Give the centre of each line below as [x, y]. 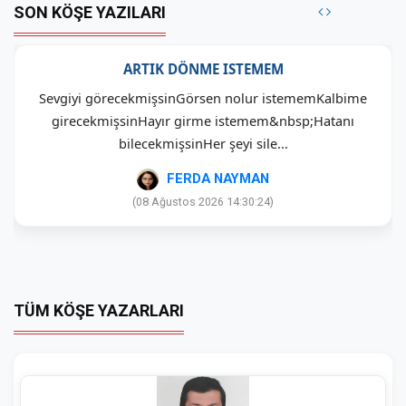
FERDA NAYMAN [218, 179]
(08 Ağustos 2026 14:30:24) [203, 202]
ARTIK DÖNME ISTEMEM [203, 69]
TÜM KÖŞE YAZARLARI [99, 311]
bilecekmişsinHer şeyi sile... [203, 143]
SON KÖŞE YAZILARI [90, 12]
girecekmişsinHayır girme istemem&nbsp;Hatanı [203, 121]
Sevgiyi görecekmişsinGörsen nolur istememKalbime [203, 98]
